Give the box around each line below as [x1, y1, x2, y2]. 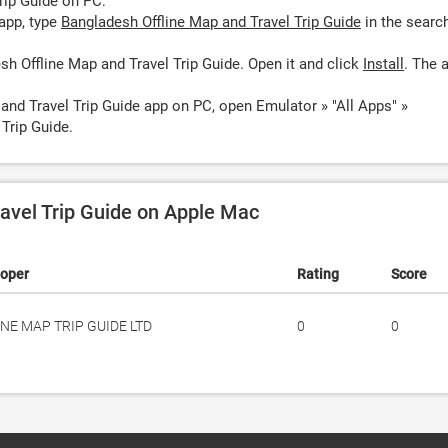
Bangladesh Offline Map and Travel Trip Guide [61, 13, 361, 31]
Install [363, 55, 404, 73]
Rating [297, 266, 339, 282]
